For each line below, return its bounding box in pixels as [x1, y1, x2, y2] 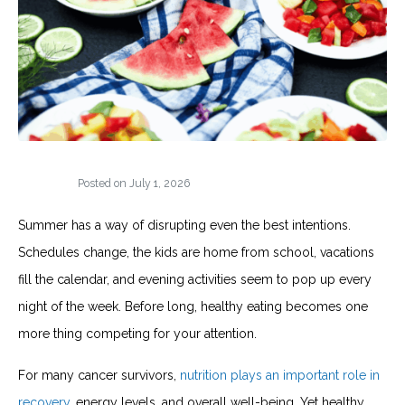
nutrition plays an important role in [180, 367, 380, 382]
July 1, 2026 [129, 175, 190, 190]
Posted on [78, 175, 129, 190]
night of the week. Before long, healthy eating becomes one [18, 298, 368, 314]
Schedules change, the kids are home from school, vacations [18, 244, 374, 259]
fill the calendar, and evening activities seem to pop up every [18, 271, 372, 287]
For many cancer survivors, [18, 367, 180, 382]
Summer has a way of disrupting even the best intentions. [18, 217, 351, 232]
